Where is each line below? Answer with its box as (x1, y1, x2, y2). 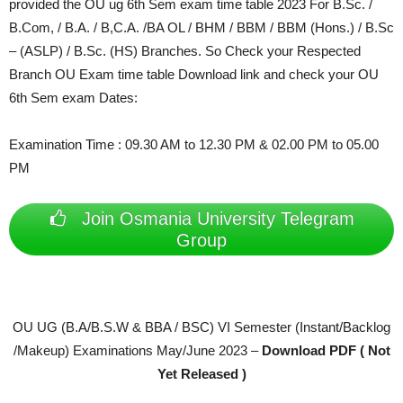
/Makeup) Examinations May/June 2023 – (13, 343, 262, 359)
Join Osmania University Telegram (76, 209, 354, 229)
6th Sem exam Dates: (9, 90, 138, 106)
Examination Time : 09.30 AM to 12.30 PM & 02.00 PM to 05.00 (9, 137, 379, 153)
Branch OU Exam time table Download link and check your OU (9, 67, 379, 83)
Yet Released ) (157, 366, 246, 382)
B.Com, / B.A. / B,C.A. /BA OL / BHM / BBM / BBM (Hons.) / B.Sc (9, 20, 394, 36)
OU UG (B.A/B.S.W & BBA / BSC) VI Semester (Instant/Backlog (13, 319, 390, 336)
